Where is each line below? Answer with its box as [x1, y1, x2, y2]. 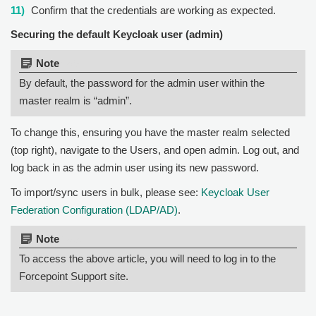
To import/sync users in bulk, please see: [11, 186, 201, 198]
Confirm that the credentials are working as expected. [31, 4, 276, 16]
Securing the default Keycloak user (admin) [11, 28, 223, 40]
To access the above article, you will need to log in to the [19, 252, 276, 265]
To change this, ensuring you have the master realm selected [11, 126, 290, 138]
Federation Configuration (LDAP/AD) [11, 203, 178, 216]
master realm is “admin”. [19, 94, 132, 107]
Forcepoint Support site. [19, 269, 128, 282]
